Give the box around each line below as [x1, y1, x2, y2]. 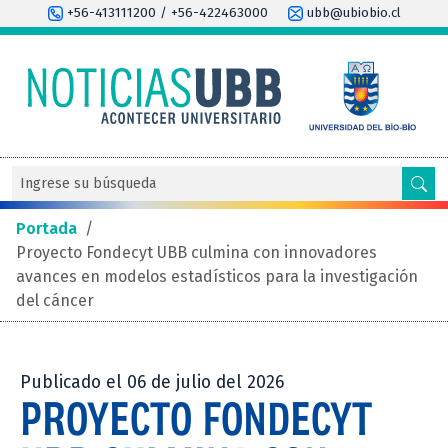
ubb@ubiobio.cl [302, 5, 401, 21]
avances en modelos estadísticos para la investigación [16, 266, 418, 286]
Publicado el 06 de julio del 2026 [20, 371, 284, 393]
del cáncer [16, 290, 94, 310]
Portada [16, 218, 77, 238]
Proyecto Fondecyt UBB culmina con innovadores [16, 242, 377, 262]
